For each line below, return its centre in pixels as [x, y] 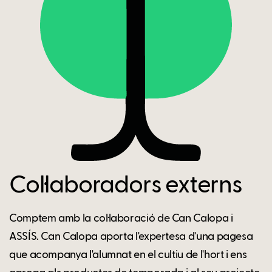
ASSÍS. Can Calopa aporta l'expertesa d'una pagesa [131, 236]
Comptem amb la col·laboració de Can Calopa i [121, 218]
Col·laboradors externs [126, 185]
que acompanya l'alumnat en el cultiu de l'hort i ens [128, 255]
